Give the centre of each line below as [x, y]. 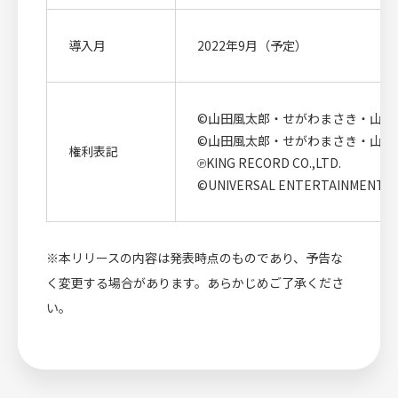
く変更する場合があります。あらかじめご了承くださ [195, 282]
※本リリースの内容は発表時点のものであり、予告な [195, 257]
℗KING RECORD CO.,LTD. [269, 162]
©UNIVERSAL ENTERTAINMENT [291, 184]
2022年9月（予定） [252, 45]
